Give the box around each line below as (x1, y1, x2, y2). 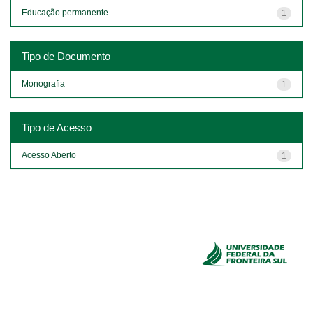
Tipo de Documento (22, 50, 110, 62)
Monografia (22, 78, 65, 89)
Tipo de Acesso (22, 121, 92, 133)
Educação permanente (22, 7, 108, 17)
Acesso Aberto (22, 150, 76, 160)
